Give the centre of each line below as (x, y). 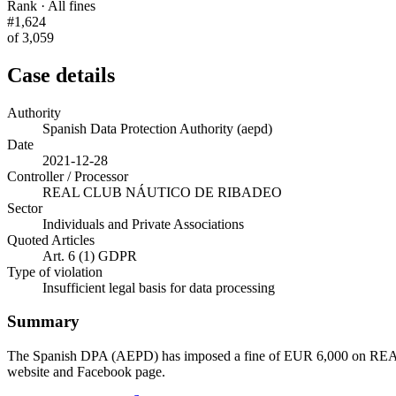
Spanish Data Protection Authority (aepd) (157, 128)
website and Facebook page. (86, 372)
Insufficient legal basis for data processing (159, 287)
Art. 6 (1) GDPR (90, 255)
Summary (43, 322)
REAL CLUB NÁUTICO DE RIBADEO (162, 192)
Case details (61, 75)
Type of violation (55, 271)
